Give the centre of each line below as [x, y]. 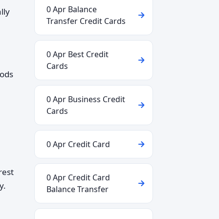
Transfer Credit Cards [86, 21]
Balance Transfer [77, 189]
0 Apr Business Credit [86, 99]
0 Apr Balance [72, 9]
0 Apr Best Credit [77, 54]
